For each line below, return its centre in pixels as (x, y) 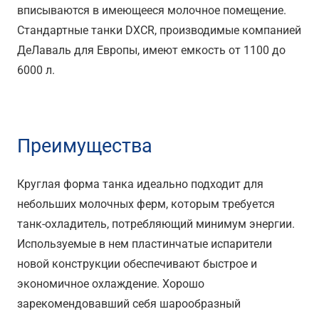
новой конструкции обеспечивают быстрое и (137, 263)
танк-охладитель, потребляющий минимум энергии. (156, 224)
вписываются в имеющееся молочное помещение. (152, 10)
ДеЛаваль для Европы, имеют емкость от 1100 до (151, 50)
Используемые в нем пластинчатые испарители (145, 244)
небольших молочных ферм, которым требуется (146, 204)
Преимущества (85, 146)
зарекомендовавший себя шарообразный (129, 303)
